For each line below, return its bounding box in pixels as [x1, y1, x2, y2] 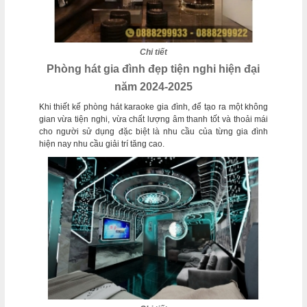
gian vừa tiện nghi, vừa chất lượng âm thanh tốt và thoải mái [38, 114, 269, 125]
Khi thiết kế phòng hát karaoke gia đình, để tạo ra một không [38, 102, 269, 112]
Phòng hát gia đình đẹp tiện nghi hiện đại [47, 63, 260, 75]
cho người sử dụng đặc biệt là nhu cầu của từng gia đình [38, 127, 269, 137]
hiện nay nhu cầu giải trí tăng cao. [38, 139, 164, 149]
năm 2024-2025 [114, 81, 193, 93]
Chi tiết [139, 47, 167, 58]
